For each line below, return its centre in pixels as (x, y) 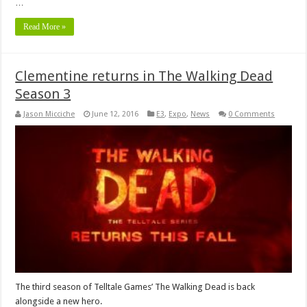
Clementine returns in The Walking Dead (144, 76)
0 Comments (252, 114)
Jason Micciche (49, 114)
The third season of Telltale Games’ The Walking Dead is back (135, 286)
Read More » (45, 27)
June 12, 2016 (115, 114)
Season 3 (43, 94)
